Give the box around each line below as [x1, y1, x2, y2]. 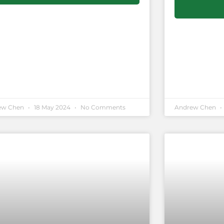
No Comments [79, 103, 126, 111]
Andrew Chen [174, 103, 217, 111]
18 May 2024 [32, 103, 72, 111]
